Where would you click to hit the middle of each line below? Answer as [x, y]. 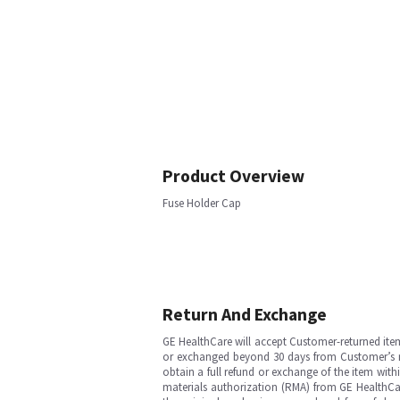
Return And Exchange [245, 314]
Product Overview [233, 176]
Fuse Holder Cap [202, 203]
